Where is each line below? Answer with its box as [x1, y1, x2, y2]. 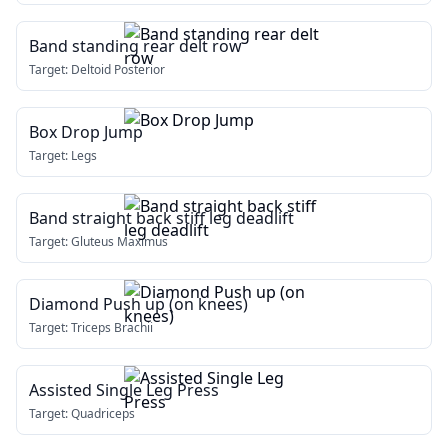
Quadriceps [71, 405, 135, 422]
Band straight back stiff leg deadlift [29, 207, 294, 229]
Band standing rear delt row [29, 35, 242, 57]
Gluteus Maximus [71, 233, 168, 250]
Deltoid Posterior [71, 61, 165, 78]
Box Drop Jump [29, 121, 143, 143]
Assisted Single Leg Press [29, 379, 219, 401]
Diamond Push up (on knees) [29, 293, 248, 315]
